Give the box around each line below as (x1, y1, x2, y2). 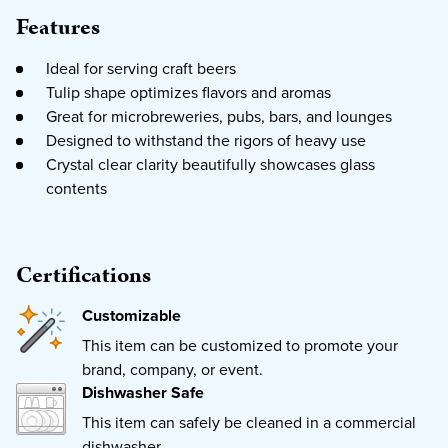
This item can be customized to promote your (82, 333, 398, 356)
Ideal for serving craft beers (46, 56, 236, 79)
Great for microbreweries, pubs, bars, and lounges (46, 104, 392, 127)
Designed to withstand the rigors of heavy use (46, 128, 366, 151)
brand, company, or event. (82, 357, 263, 380)
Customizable (82, 303, 181, 327)
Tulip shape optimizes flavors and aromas (46, 80, 331, 103)
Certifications (16, 258, 151, 292)
